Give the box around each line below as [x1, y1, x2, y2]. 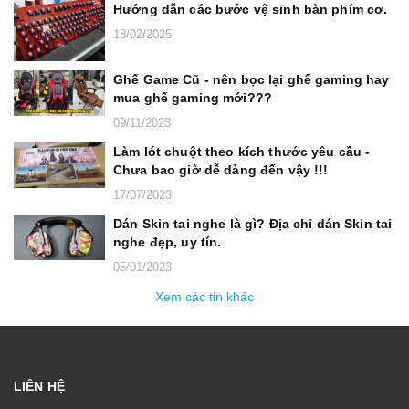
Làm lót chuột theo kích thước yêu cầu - [113, 143, 371, 159]
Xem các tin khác [155, 288, 254, 304]
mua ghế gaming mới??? [113, 89, 272, 105]
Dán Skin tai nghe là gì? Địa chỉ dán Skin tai [113, 215, 393, 231]
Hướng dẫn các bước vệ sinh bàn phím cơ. [113, 2, 388, 16]
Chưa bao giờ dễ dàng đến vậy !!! [113, 162, 329, 177]
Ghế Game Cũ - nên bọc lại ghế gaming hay [113, 71, 390, 87]
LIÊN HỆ [14, 378, 65, 393]
